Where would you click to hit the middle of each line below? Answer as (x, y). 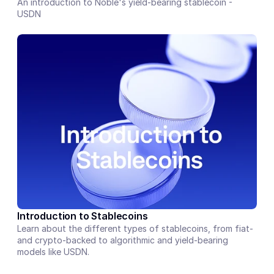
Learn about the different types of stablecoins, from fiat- (135, 228)
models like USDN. (53, 252)
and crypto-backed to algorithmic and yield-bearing (123, 240)
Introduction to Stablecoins (83, 216)
